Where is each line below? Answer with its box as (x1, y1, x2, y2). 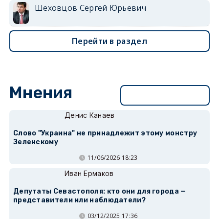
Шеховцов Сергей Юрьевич (34, 2, 146, 13)
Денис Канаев (64, 110, 115, 119)
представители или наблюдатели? (13, 196, 146, 204)
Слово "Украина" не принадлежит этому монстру (13, 129, 197, 137)
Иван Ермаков (64, 169, 114, 177)
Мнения (9, 83, 73, 102)
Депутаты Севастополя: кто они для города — (13, 187, 186, 196)
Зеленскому (13, 137, 58, 146)
